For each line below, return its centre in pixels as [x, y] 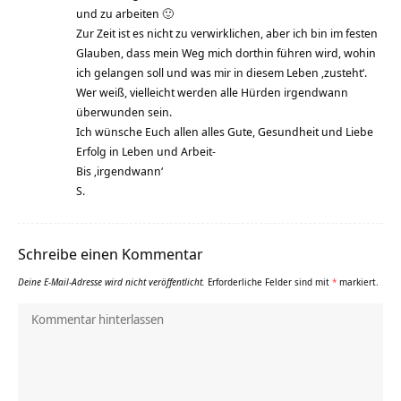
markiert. [358, 282]
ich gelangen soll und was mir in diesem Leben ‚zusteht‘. [222, 72]
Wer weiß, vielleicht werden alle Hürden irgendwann [212, 92]
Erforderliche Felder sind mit [270, 282]
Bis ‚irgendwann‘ [119, 171]
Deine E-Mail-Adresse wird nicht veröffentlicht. [111, 282]
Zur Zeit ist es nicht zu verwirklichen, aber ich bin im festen [227, 33]
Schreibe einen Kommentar [111, 253]
